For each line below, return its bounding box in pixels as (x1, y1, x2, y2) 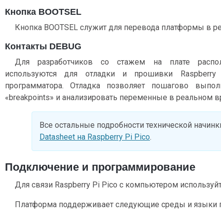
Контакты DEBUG (5, 41, 81, 51)
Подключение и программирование (5, 160, 195, 173)
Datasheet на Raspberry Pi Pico (39, 132, 150, 142)
